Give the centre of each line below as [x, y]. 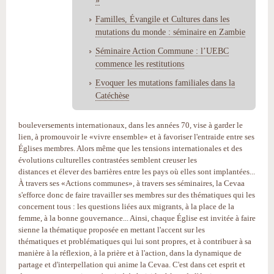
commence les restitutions [140, 63]
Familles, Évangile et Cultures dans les [162, 19]
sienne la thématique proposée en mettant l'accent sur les [112, 229]
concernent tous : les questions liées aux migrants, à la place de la [126, 206]
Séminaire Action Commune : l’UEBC [162, 50]
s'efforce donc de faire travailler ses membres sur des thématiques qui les [137, 194]
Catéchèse [112, 95]
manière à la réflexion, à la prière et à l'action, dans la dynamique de [130, 253]
